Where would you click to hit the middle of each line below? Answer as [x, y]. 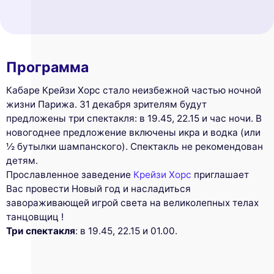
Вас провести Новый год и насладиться [98, 189]
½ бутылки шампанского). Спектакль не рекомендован [135, 147]
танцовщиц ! [35, 217]
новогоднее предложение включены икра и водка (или [133, 133]
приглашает [220, 175]
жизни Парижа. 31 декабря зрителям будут [106, 105]
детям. [22, 161]
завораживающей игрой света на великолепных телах [132, 203]
